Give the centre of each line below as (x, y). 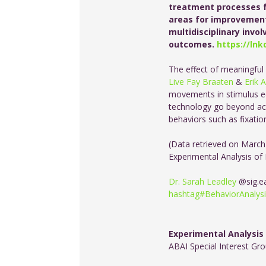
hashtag (184, 194)
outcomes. (192, 44)
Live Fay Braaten (201, 81)
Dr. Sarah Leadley (203, 181)
